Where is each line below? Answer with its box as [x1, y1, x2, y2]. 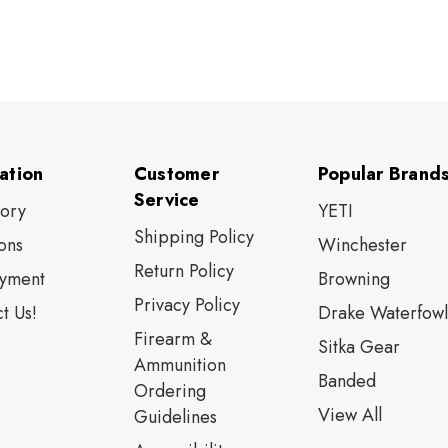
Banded [317, 368, 376, 394]
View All [317, 402, 382, 428]
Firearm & [133, 326, 212, 352]
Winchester [317, 232, 407, 258]
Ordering [133, 378, 206, 404]
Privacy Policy [133, 292, 240, 318]
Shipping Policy [133, 224, 254, 250]
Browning [317, 266, 390, 292]
